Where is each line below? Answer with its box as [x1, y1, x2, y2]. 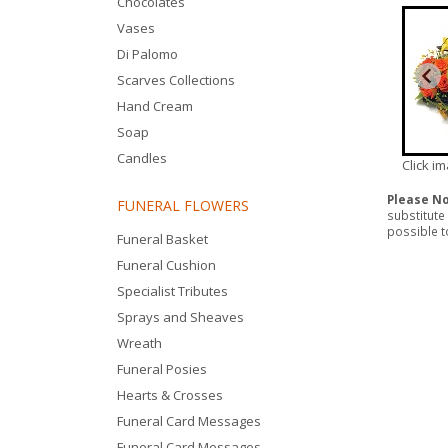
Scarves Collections [117, 71, 235, 89]
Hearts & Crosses [117, 386, 223, 404]
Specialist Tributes [117, 282, 228, 300]
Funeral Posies [117, 360, 207, 378]
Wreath [117, 334, 162, 352]
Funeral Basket [117, 230, 208, 248]
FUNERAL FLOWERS [117, 196, 249, 215]
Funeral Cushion [117, 256, 216, 274]
